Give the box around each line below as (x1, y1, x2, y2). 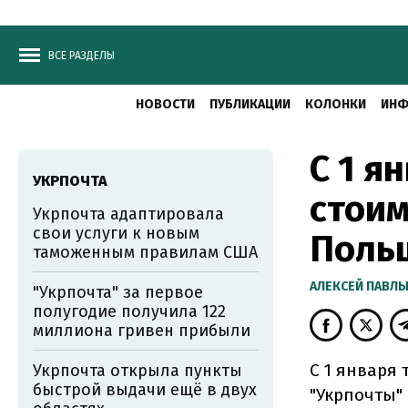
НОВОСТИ (136, 97, 195, 112)
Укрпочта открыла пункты (33, 361, 242, 381)
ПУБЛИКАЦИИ (209, 97, 291, 112)
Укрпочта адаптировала (33, 204, 224, 224)
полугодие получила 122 (33, 301, 226, 321)
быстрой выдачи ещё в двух (33, 380, 257, 400)
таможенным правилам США (33, 242, 258, 262)
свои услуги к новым (33, 223, 199, 243)
